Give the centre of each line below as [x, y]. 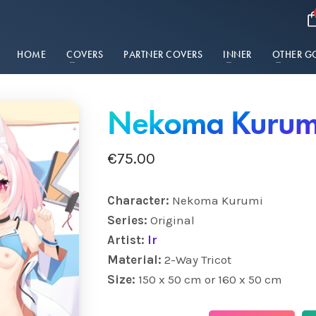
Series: [128, 220]
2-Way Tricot [197, 260]
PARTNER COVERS [163, 54]
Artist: [127, 240]
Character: [138, 200]
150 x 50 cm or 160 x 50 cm [210, 279]
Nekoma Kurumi [216, 200]
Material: [135, 260]
